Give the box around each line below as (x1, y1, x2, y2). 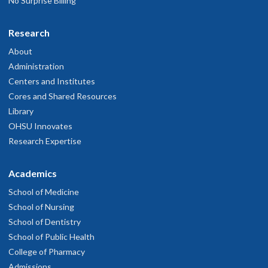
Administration (8, 61, 64, 72)
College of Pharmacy (8, 246, 85, 257)
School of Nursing (8, 202, 74, 212)
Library (8, 106, 33, 117)
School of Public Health (8, 232, 95, 242)
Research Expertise (8, 136, 81, 147)
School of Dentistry (8, 217, 81, 227)
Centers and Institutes (8, 76, 95, 87)
